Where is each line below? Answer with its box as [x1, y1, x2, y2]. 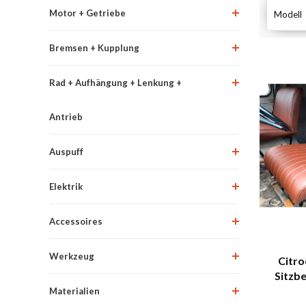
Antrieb [49, 111, 83, 122]
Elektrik [49, 180, 83, 192]
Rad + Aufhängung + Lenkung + [49, 76, 182, 88]
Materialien [49, 285, 100, 296]
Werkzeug [49, 250, 94, 262]
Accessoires [49, 215, 102, 227]
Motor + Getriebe [49, 7, 126, 18]
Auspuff [49, 145, 83, 157]
